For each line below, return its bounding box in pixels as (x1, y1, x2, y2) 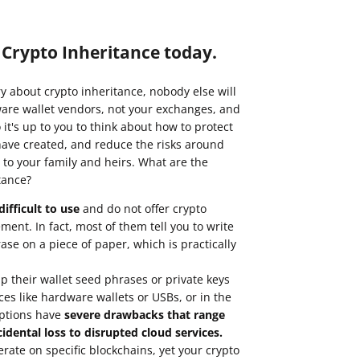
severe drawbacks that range (64, 306, 225, 322)
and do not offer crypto (80, 200, 207, 216)
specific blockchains (46, 342, 153, 358)
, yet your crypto (153, 342, 239, 358)
